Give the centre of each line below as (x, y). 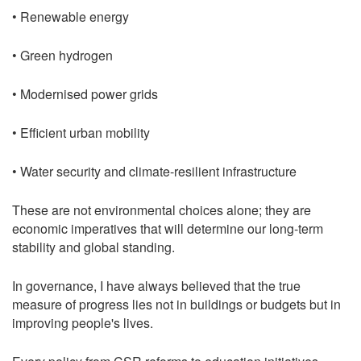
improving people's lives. (83, 322)
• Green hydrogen (62, 55)
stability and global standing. (93, 247)
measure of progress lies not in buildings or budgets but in (176, 304)
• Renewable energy (71, 16)
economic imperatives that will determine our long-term (168, 228)
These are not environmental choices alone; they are (162, 210)
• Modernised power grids (85, 93)
